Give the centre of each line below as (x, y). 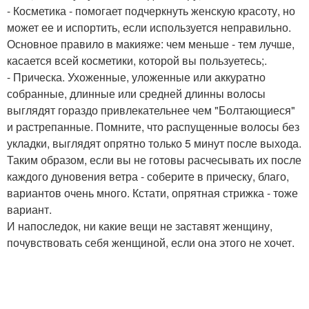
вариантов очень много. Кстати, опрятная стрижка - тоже (152, 193)
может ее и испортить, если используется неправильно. (149, 28)
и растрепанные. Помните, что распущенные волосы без (153, 127)
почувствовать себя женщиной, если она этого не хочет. (151, 243)
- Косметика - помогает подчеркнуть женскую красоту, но (151, 11)
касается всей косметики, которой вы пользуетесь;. (137, 61)
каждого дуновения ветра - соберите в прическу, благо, (148, 177)
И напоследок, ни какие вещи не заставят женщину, (140, 226)
